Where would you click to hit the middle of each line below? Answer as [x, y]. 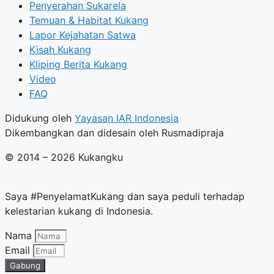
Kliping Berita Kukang [78, 64]
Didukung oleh [40, 118]
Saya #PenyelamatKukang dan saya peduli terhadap [125, 196]
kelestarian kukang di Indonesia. [79, 211]
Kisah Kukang [60, 49]
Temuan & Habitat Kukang [89, 20]
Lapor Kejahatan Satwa [83, 35]
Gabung [25, 265]
